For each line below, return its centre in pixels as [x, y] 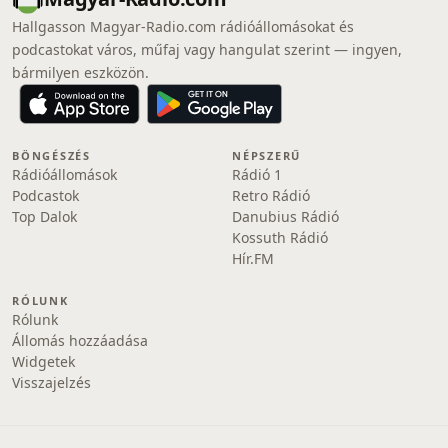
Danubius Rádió [285, 216]
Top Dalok [44, 216]
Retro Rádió [271, 195]
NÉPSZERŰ [267, 155]
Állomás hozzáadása [80, 340]
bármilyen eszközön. [80, 72]
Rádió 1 [257, 174]
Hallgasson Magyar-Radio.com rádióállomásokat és [183, 26]
